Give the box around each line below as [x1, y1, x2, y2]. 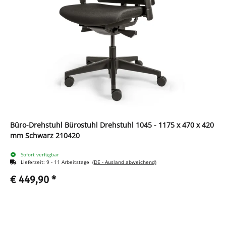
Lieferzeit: [20, 158, 46, 166]
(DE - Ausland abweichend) [92, 158, 156, 166]
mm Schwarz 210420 [10, 131, 80, 141]
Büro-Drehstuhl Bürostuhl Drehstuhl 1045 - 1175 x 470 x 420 [10, 120, 214, 130]
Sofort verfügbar [20, 151, 59, 158]
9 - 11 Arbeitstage [46, 158, 92, 166]
